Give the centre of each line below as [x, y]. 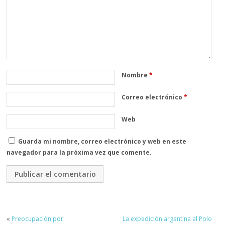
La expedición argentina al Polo [167, 219]
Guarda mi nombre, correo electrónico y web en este [102, 142]
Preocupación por [38, 219]
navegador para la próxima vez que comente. [79, 153]
